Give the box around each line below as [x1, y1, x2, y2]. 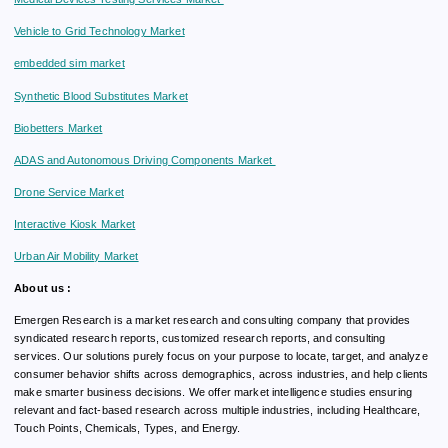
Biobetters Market [14, 121, 103, 134]
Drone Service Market [14, 185, 124, 198]
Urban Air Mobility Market [14, 249, 139, 262]
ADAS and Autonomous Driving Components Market [14, 153, 276, 166]
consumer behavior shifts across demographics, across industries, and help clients [14, 368, 429, 381]
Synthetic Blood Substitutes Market [14, 89, 188, 102]
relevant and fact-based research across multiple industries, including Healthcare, [14, 404, 421, 417]
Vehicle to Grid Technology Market [14, 25, 185, 38]
